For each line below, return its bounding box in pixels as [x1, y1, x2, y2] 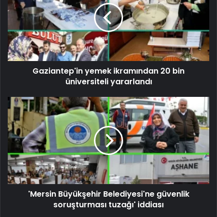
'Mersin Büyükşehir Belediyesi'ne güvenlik [28, 188, 189, 200]
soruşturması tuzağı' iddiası [53, 199, 164, 210]
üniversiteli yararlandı [65, 76, 152, 87]
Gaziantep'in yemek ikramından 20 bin [32, 65, 185, 77]
